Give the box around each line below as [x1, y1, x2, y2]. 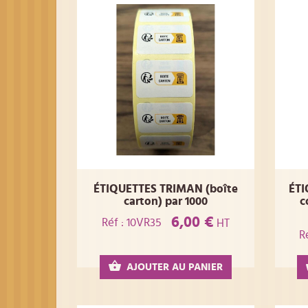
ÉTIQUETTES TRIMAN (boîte [93, 183, 238, 195]
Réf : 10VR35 [101, 216, 162, 228]
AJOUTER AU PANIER [126, 262, 223, 273]
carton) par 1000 [123, 195, 208, 208]
